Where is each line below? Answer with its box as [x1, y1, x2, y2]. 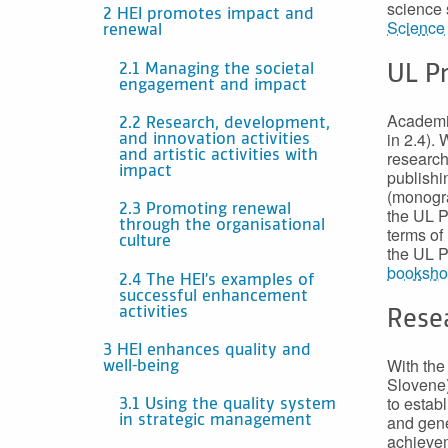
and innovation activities [119, 131, 310, 148]
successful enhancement [119, 288, 308, 305]
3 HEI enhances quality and [103, 343, 311, 360]
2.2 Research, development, [119, 115, 330, 132]
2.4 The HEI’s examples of [119, 272, 315, 289]
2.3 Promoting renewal [119, 202, 291, 219]
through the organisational [119, 218, 325, 235]
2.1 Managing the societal [119, 61, 314, 78]
